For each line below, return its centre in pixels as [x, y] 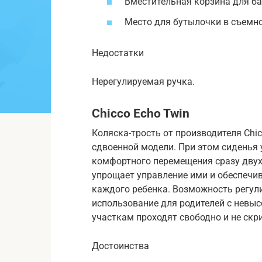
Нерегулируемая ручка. [143, 82]
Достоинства [120, 246]
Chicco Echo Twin [141, 114]
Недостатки [118, 53]
